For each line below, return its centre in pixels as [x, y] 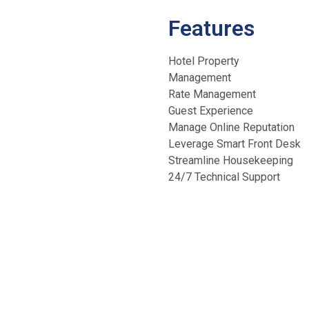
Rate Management [212, 94]
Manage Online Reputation [231, 128]
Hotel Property [204, 61]
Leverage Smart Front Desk [235, 144]
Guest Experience [211, 111]
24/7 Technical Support [224, 177]
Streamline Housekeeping [231, 161]
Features [211, 29]
